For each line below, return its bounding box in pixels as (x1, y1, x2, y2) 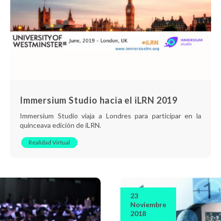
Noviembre (130, 200, 166, 209)
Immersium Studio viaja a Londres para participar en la (20, 111, 201, 120)
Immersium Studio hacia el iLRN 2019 (20, 94, 178, 106)
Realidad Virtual (29, 138, 70, 146)
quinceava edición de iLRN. (20, 120, 101, 129)
